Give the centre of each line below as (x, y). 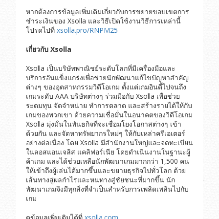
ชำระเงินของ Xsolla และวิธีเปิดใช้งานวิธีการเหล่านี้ (103, 21)
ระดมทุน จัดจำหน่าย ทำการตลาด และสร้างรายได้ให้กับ (109, 106)
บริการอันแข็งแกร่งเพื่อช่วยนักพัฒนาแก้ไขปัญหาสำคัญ (107, 78)
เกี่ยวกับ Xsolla (48, 49)
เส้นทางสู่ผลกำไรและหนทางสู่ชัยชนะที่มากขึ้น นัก (100, 180)
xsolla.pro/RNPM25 (87, 30)
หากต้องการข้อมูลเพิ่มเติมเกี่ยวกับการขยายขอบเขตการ (107, 12)
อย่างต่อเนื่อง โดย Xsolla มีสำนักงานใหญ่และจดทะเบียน (109, 143)
